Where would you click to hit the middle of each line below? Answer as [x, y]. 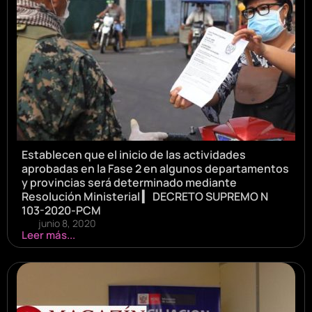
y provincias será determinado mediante [129, 183]
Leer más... [48, 235]
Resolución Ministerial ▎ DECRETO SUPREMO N [145, 197]
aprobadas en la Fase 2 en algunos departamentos [155, 169]
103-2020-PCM [61, 211]
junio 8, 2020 [67, 224]
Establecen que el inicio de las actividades [134, 155]
